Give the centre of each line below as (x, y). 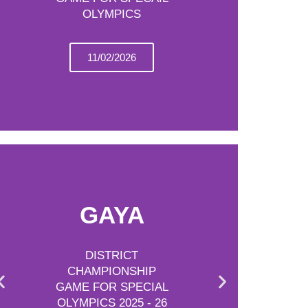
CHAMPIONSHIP (112, 271)
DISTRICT (112, 255)
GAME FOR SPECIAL (112, 287)
